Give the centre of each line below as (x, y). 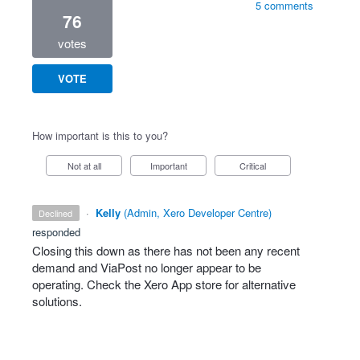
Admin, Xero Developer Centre (197, 213)
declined (59, 213)
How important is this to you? (100, 135)
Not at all (87, 166)
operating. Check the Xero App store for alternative (164, 284)
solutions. (57, 301)
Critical (256, 166)
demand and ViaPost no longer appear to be (147, 267)
